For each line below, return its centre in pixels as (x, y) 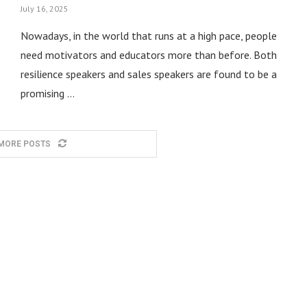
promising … (47, 93)
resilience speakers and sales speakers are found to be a (148, 74)
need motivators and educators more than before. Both (148, 55)
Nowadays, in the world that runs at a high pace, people (148, 36)
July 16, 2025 (44, 9)
